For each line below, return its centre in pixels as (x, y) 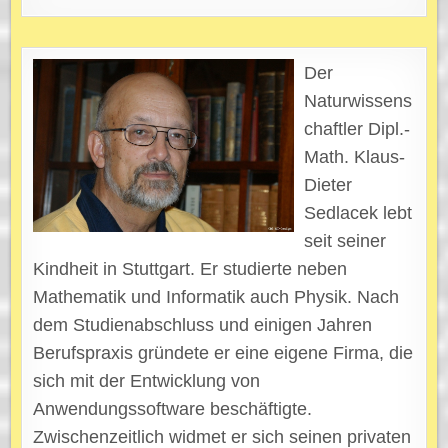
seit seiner (345, 240)
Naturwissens (358, 100)
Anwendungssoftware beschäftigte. (173, 408)
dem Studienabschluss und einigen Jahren (203, 324)
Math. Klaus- (355, 156)
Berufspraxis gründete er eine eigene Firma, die (223, 352)
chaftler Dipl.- (357, 128)
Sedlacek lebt (358, 212)
